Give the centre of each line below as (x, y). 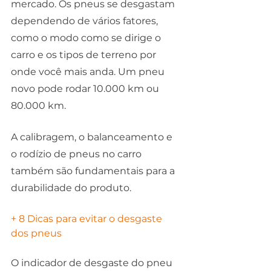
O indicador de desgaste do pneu (93, 263)
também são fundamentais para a (94, 171)
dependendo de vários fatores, (86, 21)
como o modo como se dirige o (87, 38)
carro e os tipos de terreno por (85, 54)
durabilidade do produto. (72, 188)
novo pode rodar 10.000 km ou (86, 88)
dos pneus (36, 233)
